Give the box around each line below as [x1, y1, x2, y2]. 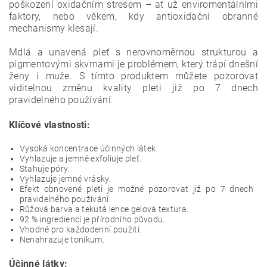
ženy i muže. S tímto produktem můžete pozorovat [9, 70, 258, 82]
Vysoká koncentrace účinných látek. [19, 144, 158, 153]
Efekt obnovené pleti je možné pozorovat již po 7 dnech [19, 184, 253, 194]
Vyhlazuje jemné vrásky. [19, 174, 111, 184]
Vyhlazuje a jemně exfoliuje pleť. [19, 154, 142, 163]
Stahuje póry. [19, 164, 70, 173]
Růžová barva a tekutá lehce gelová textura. [19, 204, 189, 214]
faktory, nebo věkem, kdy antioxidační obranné [9, 11, 258, 22]
